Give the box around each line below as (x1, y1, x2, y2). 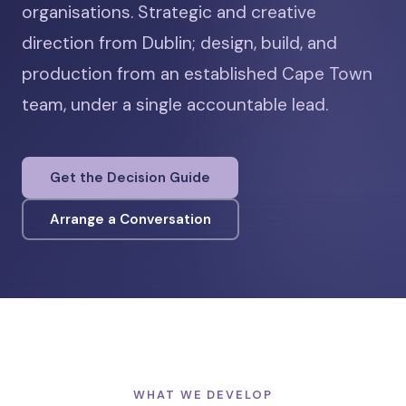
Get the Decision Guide (49, 168, 210, 187)
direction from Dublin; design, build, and (22, 32, 337, 54)
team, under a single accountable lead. (22, 93, 328, 116)
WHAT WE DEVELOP (133, 387, 273, 403)
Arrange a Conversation (49, 209, 211, 228)
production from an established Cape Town (22, 63, 372, 85)
